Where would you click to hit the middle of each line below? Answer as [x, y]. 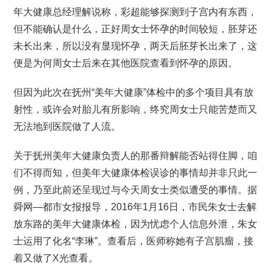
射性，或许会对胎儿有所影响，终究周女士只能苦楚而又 [136, 109]
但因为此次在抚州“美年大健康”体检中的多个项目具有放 [134, 92]
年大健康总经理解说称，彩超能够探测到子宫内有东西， [136, 12]
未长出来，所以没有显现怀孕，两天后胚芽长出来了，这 [136, 46]
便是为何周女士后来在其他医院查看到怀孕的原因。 [126, 63]
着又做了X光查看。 [56, 258]
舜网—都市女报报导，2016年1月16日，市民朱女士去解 [135, 207]
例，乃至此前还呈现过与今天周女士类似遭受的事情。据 [136, 190]
